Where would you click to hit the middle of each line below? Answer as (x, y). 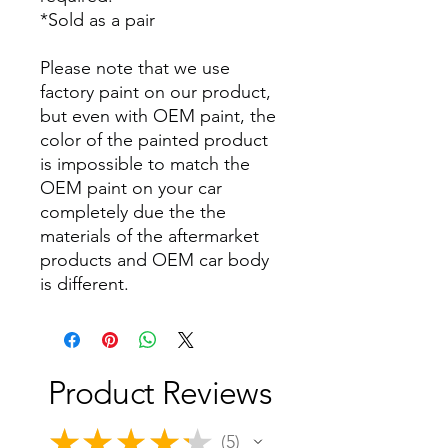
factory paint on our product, (155, 91)
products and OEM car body (154, 259)
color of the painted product (154, 139)
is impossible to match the (145, 163)
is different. (84, 283)
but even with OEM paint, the (158, 115)
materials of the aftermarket (149, 235)
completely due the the (133, 211)
